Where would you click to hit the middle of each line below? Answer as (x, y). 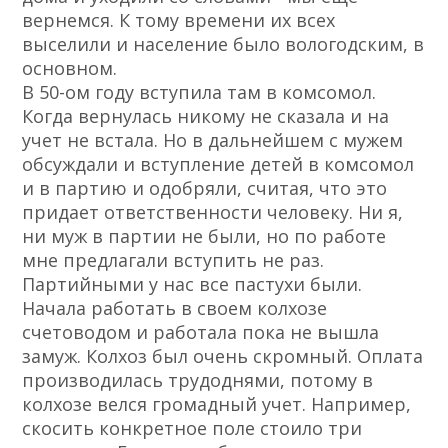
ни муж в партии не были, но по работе (204, 236)
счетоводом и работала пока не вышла (201, 332)
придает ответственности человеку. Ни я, (213, 212)
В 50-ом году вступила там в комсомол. (199, 92)
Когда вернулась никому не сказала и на (206, 116)
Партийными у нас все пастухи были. (192, 284)
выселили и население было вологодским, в (223, 44)
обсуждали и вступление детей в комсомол (218, 164)
